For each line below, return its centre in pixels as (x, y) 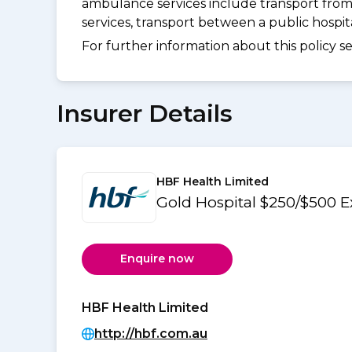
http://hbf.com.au (151, 333)
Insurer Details (145, 113)
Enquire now (157, 259)
